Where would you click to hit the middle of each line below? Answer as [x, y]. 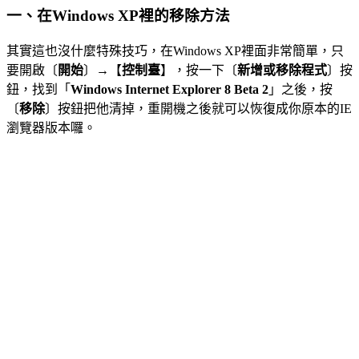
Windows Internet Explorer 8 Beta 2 [169, 90]
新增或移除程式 [282, 71]
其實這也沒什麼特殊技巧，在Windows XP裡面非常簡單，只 [175, 51]
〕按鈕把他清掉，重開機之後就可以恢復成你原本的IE [198, 109]
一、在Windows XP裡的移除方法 [118, 16]
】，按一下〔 [199, 71]
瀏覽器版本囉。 [51, 128]
